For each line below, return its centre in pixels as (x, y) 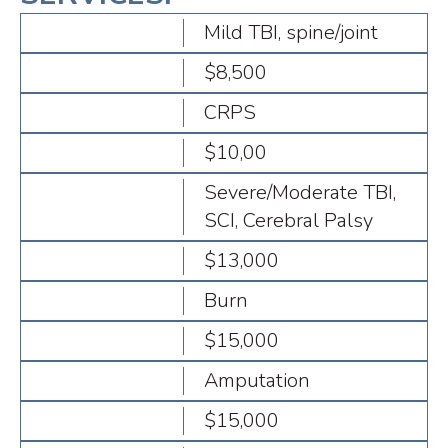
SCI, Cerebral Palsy (289, 221)
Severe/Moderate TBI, (300, 193)
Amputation (257, 381)
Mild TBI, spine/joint (291, 33)
